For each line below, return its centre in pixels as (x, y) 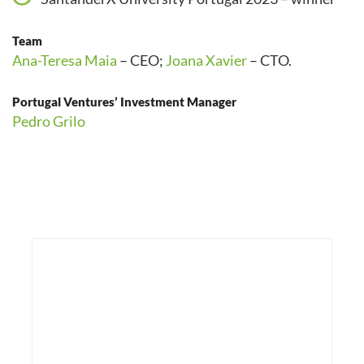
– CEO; (141, 60)
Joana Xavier (206, 60)
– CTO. (269, 60)
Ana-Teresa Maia (65, 60)
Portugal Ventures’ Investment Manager (124, 102)
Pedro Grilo (49, 121)
